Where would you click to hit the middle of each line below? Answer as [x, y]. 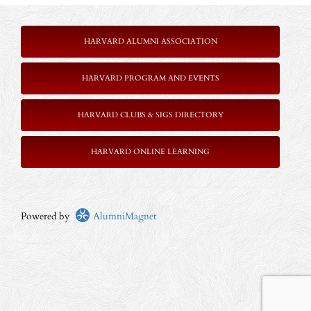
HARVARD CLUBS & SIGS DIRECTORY [150, 115]
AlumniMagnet [123, 216]
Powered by [48, 216]
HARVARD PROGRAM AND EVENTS [150, 78]
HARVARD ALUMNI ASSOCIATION [150, 41]
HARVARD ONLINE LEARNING [150, 152]
